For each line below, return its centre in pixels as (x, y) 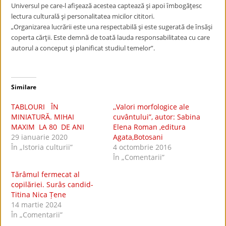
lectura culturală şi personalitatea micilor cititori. (83, 16)
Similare (24, 87)
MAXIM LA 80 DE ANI (48, 127)
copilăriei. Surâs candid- (52, 184)
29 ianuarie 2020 (40, 137)
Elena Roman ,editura (149, 127)
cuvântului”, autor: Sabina (157, 117)
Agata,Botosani (138, 137)
